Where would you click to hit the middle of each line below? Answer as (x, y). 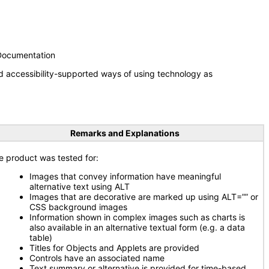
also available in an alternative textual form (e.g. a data (137, 227)
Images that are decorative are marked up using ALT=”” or (144, 197)
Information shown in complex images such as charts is (137, 217)
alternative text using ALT (80, 186)
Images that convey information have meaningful (125, 176)
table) (41, 237)
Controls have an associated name (97, 258)
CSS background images (78, 207)
